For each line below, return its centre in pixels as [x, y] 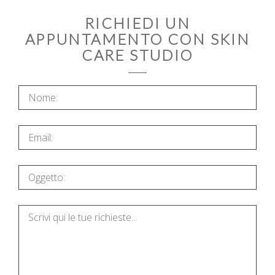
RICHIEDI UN [137, 23]
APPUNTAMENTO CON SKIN [137, 39]
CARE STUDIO [137, 55]
